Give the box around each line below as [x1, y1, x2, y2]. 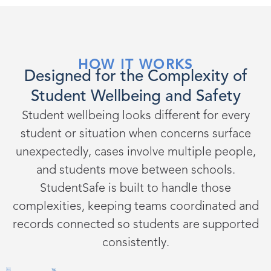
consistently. [102, 237, 169, 250]
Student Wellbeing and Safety [30, 89, 241, 105]
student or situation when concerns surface [20, 128, 251, 141]
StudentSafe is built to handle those [40, 183, 231, 195]
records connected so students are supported [12, 219, 259, 232]
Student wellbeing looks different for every [21, 110, 250, 123]
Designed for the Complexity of [24, 69, 247, 85]
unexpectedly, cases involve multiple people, [15, 146, 256, 159]
